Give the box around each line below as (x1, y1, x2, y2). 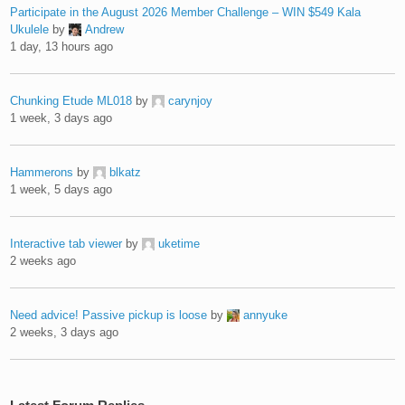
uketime (158, 236, 201, 250)
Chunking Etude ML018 (10, 93, 133, 108)
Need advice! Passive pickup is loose (10, 307, 208, 322)
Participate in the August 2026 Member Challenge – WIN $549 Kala (10, 5, 362, 19)
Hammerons (10, 165, 74, 179)
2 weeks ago (10, 253, 77, 268)
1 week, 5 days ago (10, 182, 113, 196)
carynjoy (168, 93, 213, 108)
